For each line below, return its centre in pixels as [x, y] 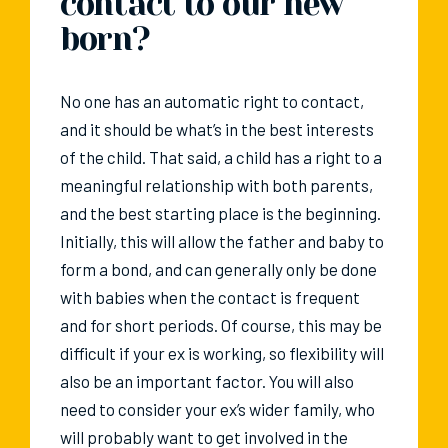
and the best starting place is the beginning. [220, 213]
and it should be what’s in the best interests [217, 129]
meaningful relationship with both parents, [216, 185]
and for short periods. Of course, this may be [221, 325]
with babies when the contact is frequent [210, 297]
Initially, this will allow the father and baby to [222, 241]
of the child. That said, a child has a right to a [221, 157]
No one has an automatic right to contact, [212, 101]
